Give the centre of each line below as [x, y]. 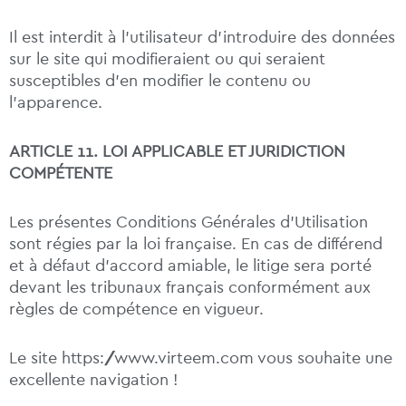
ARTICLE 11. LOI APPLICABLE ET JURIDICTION [177, 152]
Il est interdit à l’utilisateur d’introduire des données [202, 38]
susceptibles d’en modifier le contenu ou [160, 81]
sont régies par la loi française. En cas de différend [196, 244]
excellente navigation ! [93, 380]
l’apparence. [56, 103]
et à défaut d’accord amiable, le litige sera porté [190, 266]
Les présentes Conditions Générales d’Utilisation [188, 222]
